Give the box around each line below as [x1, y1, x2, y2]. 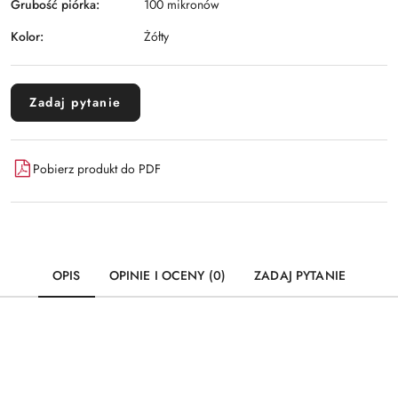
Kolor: [11, 27, 44, 45]
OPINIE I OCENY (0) [108, 267, 227, 284]
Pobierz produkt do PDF [33, 159, 161, 178]
